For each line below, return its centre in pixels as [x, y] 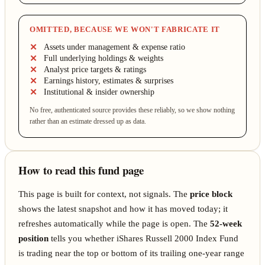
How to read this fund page [81, 170]
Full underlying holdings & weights [103, 58]
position [34, 238]
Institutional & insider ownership [99, 92]
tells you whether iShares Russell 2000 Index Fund [144, 238]
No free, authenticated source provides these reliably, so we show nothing [132, 110]
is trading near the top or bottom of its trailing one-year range [132, 253]
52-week [226, 223]
